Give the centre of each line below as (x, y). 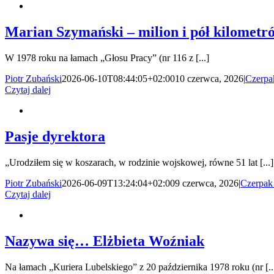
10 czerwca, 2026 (209, 78)
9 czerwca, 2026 (207, 183)
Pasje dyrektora (55, 136)
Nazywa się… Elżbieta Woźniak (105, 241)
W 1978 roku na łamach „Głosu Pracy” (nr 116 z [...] (107, 57)
